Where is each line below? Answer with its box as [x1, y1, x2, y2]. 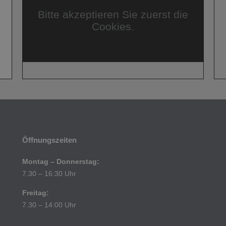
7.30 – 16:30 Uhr [22, 169, 76, 178]
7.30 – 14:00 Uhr [22, 201, 76, 209]
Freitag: [22, 189, 49, 197]
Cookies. [91, 20, 134, 32]
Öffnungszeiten [22, 136, 77, 145]
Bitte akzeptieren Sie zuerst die [37, 8, 188, 20]
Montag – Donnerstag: [22, 157, 99, 166]
